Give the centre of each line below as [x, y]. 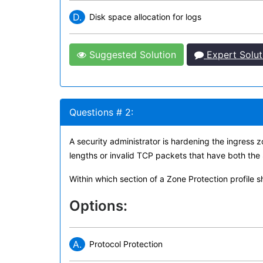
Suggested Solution [131, 55]
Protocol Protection [126, 244]
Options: [98, 206]
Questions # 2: [101, 112]
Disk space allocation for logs [145, 17]
